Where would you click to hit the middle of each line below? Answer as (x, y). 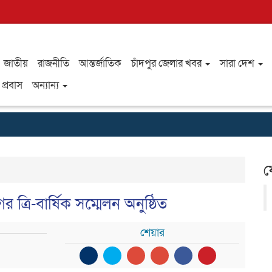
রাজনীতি (53, 63)
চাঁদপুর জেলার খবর (167, 63)
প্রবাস (12, 85)
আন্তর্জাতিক (100, 63)
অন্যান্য (46, 85)
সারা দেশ (238, 63)
